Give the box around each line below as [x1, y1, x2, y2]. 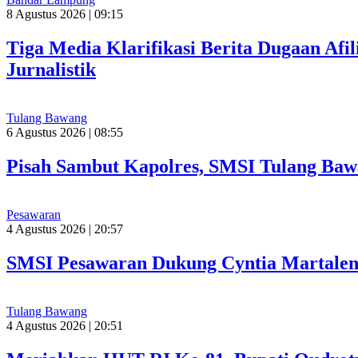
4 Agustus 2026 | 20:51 [6, 318, 123, 332]
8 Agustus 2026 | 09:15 [6, 7, 123, 22]
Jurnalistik [6, 59, 96, 81]
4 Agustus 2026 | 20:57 [6, 222, 123, 236]
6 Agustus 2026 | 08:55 [6, 125, 123, 140]
